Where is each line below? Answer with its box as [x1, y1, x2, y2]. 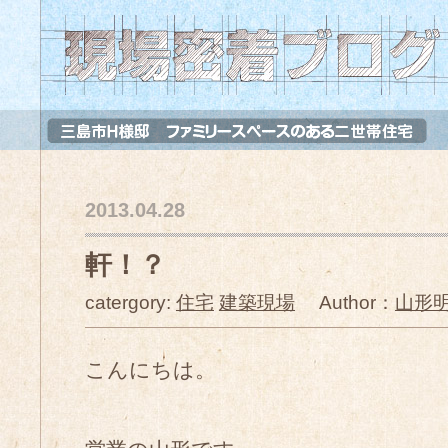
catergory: [85, 292, 176, 313]
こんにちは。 [85, 358, 216, 381]
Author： [295, 292, 395, 313]
